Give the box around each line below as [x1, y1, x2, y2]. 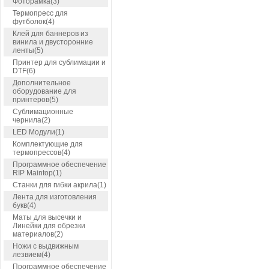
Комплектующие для [13, 140, 83, 148]
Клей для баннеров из [13, 29, 88, 38]
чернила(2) [13, 116, 50, 124]
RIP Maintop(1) [13, 169, 62, 177]
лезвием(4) [13, 250, 50, 259]
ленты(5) [13, 46, 43, 55]
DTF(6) [13, 67, 35, 75]
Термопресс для [13, 9, 68, 17]
